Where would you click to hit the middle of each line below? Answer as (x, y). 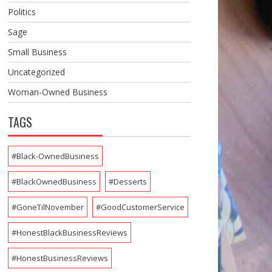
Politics (22, 12)
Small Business (37, 52)
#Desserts (127, 181)
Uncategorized (36, 72)
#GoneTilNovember (47, 207)
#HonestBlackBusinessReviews (69, 232)
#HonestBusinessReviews (59, 258)
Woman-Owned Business (57, 92)
